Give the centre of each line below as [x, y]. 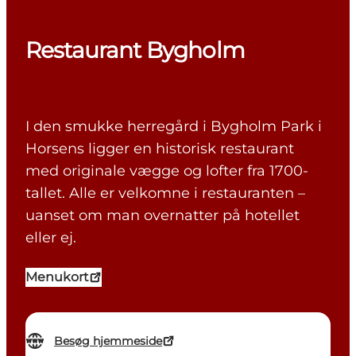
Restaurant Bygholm [135, 50]
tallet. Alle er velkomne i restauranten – [165, 193]
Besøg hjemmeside [108, 341]
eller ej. [51, 238]
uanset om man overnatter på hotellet [163, 216]
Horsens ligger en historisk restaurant [160, 149]
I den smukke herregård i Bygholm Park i [174, 127]
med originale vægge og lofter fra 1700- [167, 171]
